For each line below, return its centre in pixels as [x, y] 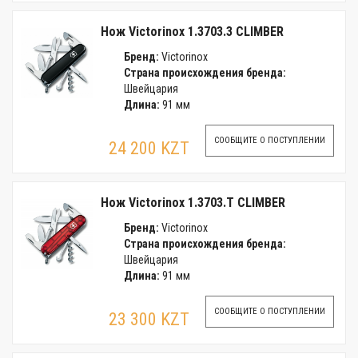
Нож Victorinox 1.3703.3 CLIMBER [192, 32]
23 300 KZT [149, 319]
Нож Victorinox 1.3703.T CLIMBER [193, 203]
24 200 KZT [149, 148]
